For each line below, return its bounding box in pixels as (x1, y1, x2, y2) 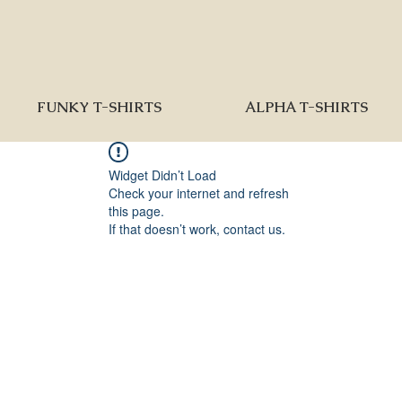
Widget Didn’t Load (109, 166, 216, 184)
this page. (109, 202, 164, 220)
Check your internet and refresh (109, 184, 289, 202)
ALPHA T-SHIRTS (245, 98, 368, 117)
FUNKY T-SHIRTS (37, 98, 162, 117)
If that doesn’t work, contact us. (109, 220, 285, 238)
